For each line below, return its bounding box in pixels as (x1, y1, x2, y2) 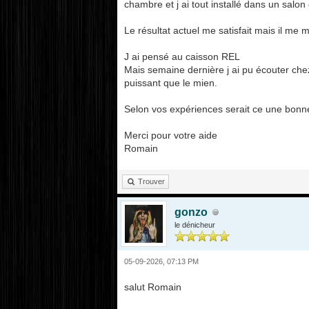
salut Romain (123, 281, 184, 292)
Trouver (137, 177, 165, 186)
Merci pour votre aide (123, 130, 220, 141)
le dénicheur (174, 221, 215, 229)
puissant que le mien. (123, 77, 220, 88)
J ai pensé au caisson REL (123, 51, 240, 62)
